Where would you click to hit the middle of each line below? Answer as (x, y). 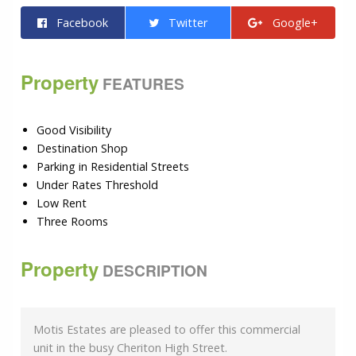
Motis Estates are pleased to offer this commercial (167, 329)
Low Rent (62, 203)
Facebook (78, 22)
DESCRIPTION (153, 270)
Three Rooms (72, 221)
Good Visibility (74, 130)
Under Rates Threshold (97, 184)
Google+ (291, 22)
